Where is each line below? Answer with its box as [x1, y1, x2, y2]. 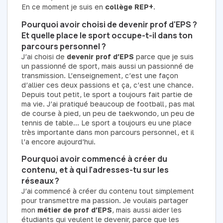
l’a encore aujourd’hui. [21, 137, 96, 146]
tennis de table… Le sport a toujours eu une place [21, 118, 192, 127]
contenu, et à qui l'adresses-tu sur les [21, 164, 169, 175]
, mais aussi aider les [112, 205, 182, 214]
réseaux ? [21, 175, 59, 186]
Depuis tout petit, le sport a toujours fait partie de [21, 90, 193, 99]
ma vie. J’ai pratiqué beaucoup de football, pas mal [21, 99, 195, 108]
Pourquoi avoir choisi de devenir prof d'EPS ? [21, 18, 197, 30]
